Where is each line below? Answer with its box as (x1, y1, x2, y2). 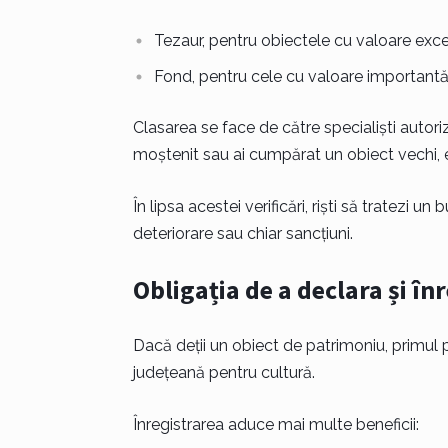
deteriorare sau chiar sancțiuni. (132, 224, 353, 243)
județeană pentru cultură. (132, 363, 315, 382)
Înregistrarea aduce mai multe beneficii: (132, 415, 419, 434)
